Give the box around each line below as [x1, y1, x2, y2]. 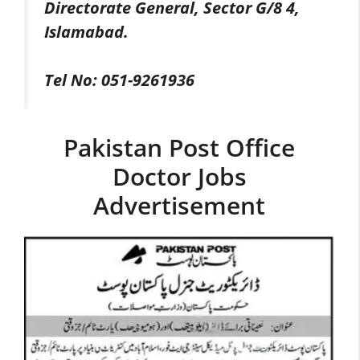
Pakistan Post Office [63, 130, 295, 164]
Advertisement [93, 188, 265, 222]
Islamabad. [44, 21, 129, 43]
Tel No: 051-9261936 [44, 69, 194, 92]
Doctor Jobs [112, 159, 247, 193]
